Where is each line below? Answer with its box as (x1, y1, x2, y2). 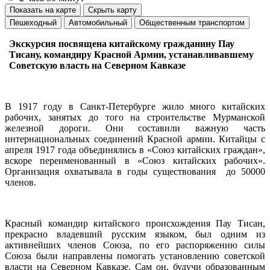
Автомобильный (69, 18, 127, 28)
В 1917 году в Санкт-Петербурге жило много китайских (5, 101, 265, 112)
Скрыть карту (88, 5, 137, 15)
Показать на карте (10, 5, 76, 15)
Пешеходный (10, 18, 57, 28)
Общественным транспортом (139, 18, 245, 28)
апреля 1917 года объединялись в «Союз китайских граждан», (5, 145, 265, 155)
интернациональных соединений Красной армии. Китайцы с (5, 134, 265, 145)
